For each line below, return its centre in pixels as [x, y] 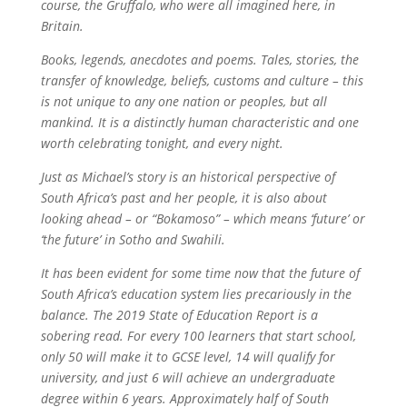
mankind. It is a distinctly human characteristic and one [199, 122]
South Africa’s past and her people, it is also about [184, 198]
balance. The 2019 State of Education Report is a [179, 315]
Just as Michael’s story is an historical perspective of [188, 177]
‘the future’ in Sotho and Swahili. [133, 239]
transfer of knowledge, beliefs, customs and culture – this [202, 80]
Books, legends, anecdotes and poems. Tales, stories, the [199, 60]
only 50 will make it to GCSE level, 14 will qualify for [188, 357]
